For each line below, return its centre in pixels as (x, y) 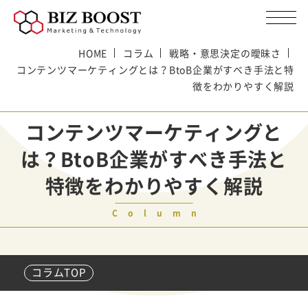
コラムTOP (59, 272)
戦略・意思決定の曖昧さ (225, 53)
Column (159, 213)
